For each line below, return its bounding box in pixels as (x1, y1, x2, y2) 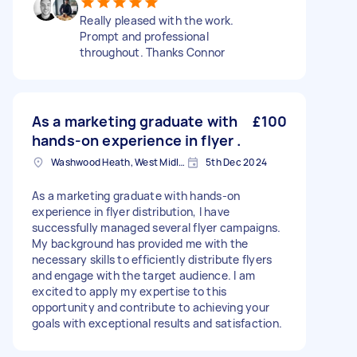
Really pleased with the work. (80, 13, 234, 28)
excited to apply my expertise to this (32, 284, 227, 299)
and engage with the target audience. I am (32, 268, 256, 283)
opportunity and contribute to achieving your (32, 300, 269, 315)
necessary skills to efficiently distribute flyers (32, 252, 273, 267)
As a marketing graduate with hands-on (32, 188, 241, 203)
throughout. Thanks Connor (80, 45, 226, 60)
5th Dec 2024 (206, 155, 267, 169)
